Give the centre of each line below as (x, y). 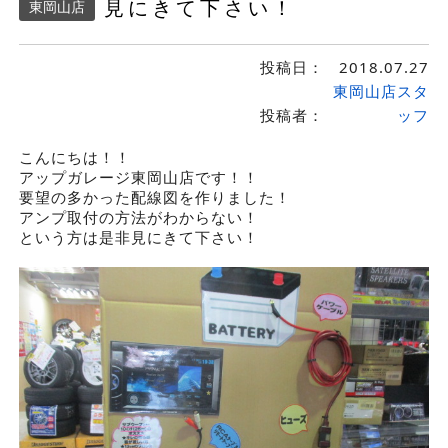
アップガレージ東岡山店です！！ (138, 177)
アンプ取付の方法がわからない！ (138, 217)
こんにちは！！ (74, 157)
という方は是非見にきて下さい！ (138, 237)
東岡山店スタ (380, 91)
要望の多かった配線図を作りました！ (154, 197)
